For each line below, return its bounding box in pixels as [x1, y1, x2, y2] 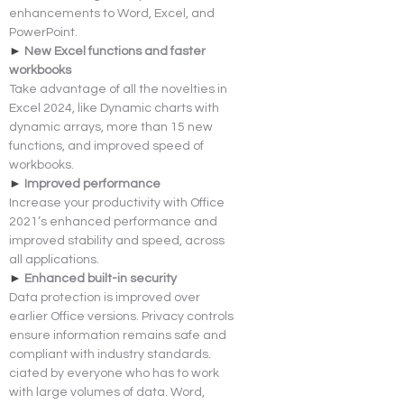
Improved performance [24, 177, 161, 190]
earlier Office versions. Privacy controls [9, 309, 236, 323]
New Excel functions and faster [24, 44, 208, 58]
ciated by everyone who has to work [9, 366, 222, 380]
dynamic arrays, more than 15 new [9, 120, 216, 133]
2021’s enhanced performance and [9, 215, 220, 228]
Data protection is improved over [9, 290, 203, 304]
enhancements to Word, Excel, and [9, 6, 217, 20]
